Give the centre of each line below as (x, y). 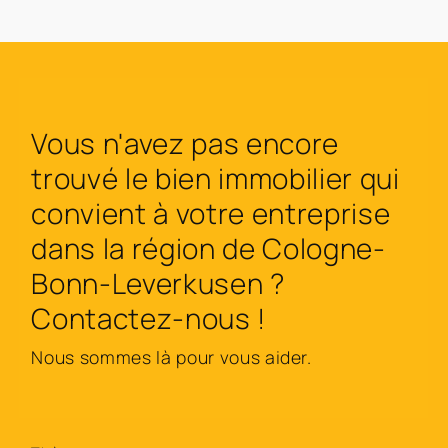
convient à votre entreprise (211, 213)
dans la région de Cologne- (208, 248)
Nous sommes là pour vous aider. (171, 357)
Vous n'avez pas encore (185, 143)
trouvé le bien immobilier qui (215, 178)
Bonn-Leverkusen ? (158, 283)
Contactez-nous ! (148, 318)
